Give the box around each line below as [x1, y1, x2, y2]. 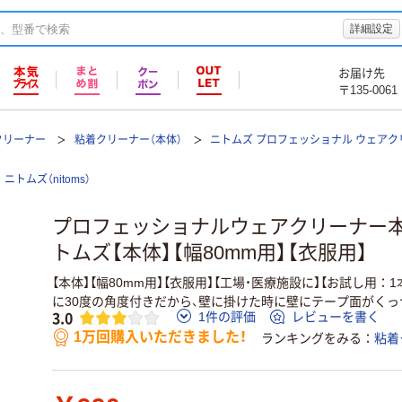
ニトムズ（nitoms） [4, 173, 91, 186]
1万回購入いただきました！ [74, 329, 247, 345]
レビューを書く [292, 310, 380, 325]
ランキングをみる [261, 331, 362, 346]
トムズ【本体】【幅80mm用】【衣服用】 [52, 241, 368, 265]
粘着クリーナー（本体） [74, 134, 182, 146]
